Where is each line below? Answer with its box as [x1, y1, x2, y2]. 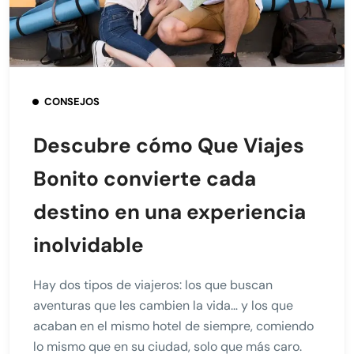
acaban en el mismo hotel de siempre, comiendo [33, 317, 314, 334]
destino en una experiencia [33, 198, 306, 225]
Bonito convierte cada [33, 164, 256, 192]
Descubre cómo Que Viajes [33, 131, 304, 159]
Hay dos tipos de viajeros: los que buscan [33, 276, 273, 293]
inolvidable [33, 231, 144, 258]
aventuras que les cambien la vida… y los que [33, 296, 293, 314]
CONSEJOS [44, 94, 100, 108]
